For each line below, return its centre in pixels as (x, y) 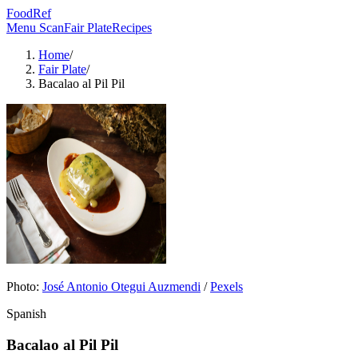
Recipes (132, 28)
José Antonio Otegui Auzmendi (121, 286)
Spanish (26, 314)
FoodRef (29, 13)
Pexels (227, 286)
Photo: (23, 286)
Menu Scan (35, 28)
